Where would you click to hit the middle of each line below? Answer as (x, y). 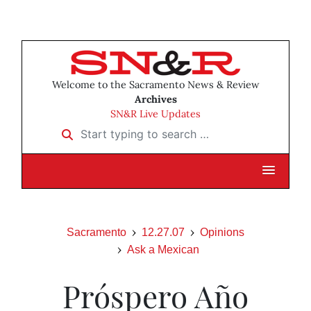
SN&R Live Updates (155, 114)
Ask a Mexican (163, 250)
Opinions (222, 233)
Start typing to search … (117, 129)
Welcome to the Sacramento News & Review (155, 85)
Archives (155, 100)
